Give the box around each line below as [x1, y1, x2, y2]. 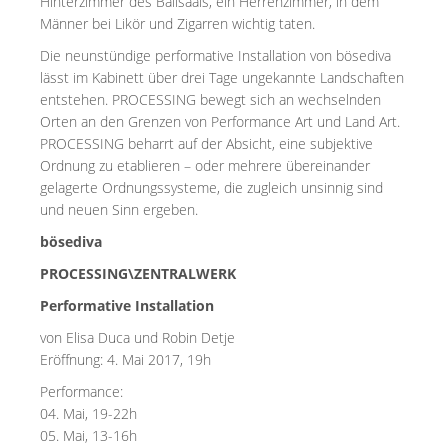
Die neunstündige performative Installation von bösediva [40, 46, 391, 65]
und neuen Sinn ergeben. [40, 200, 198, 219]
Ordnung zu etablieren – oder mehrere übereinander [40, 156, 370, 175]
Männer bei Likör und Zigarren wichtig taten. [40, 14, 315, 33]
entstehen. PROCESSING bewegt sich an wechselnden [40, 90, 381, 109]
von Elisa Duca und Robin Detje [40, 328, 235, 347]
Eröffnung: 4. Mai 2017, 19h [40, 350, 211, 369]
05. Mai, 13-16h [40, 426, 137, 445]
